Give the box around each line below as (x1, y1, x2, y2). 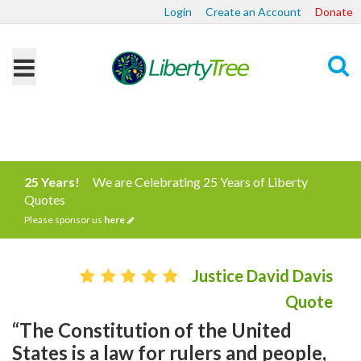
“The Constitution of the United (12, 318, 292, 342)
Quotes (24, 192, 65, 207)
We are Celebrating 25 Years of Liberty (93, 174, 308, 189)
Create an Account (205, 5, 301, 19)
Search (301, 119, 338, 135)
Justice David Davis (192, 266, 333, 285)
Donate (315, 5, 353, 19)
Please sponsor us (24, 214, 104, 226)
